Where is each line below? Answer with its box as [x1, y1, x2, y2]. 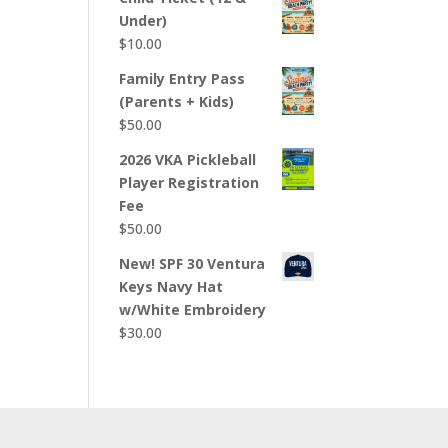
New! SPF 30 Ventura [119, 254, 266, 274]
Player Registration [119, 173, 260, 193]
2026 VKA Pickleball [119, 150, 257, 170]
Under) [119, 11, 168, 31]
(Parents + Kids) [119, 92, 235, 112]
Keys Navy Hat [119, 277, 224, 297]
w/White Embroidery [119, 300, 267, 320]
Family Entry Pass [119, 69, 246, 89]
